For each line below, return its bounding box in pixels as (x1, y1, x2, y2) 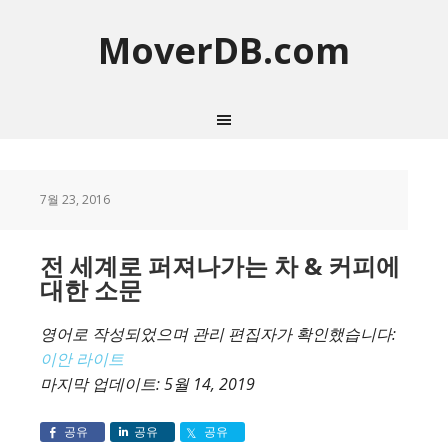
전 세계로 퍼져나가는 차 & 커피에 (40, 249, 400, 282)
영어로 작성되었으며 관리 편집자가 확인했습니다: (40, 323, 396, 345)
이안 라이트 (40, 348, 124, 370)
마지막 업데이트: (40, 373, 164, 395)
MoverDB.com (98, 26, 350, 75)
